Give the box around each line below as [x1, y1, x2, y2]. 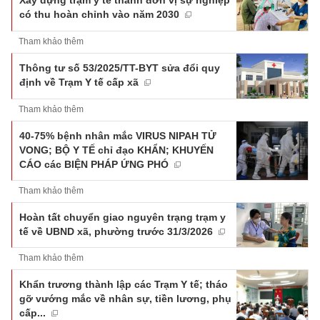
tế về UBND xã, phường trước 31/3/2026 [19, 225, 213, 237]
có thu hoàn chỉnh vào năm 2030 [19, 9, 179, 21]
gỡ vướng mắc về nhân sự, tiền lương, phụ [19, 293, 231, 305]
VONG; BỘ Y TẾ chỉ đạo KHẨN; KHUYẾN [19, 144, 214, 156]
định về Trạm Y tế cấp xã [19, 76, 139, 89]
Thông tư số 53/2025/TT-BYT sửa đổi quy [19, 62, 220, 74]
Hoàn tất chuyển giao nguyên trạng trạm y [19, 211, 226, 223]
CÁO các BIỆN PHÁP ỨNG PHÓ [19, 158, 169, 170]
